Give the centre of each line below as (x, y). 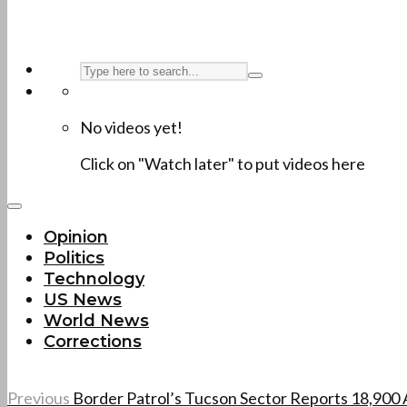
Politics (74, 258)
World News (96, 321)
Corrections (93, 342)
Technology (94, 279)
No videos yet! (131, 127)
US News (83, 300)
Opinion (76, 237)
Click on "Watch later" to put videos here (223, 164)
